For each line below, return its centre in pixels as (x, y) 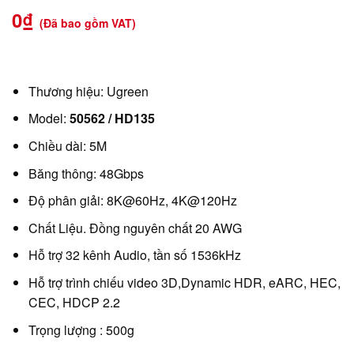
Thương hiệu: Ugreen (88, 91)
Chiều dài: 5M (67, 146)
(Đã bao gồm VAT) (88, 23)
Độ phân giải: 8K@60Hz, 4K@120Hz (132, 201)
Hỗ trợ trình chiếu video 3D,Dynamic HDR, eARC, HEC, (184, 282)
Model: (49, 119)
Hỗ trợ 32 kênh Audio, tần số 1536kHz (134, 255)
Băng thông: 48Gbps (86, 173)
